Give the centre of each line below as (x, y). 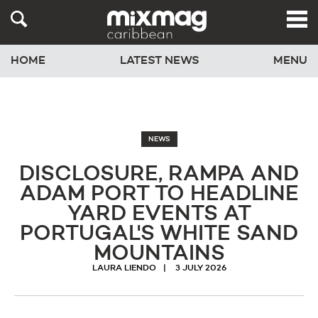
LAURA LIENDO (124, 268)
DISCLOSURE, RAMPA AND (159, 175)
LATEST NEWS (159, 61)
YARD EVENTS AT (159, 214)
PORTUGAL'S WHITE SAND (159, 234)
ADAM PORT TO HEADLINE (159, 194)
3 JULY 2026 (201, 268)
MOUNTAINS (159, 254)
